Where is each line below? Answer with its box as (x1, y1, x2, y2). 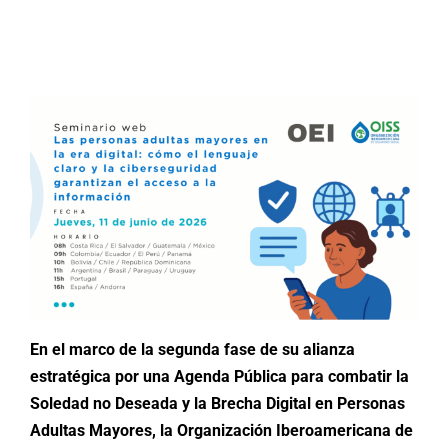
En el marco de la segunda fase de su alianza (30, 339, 355, 359)
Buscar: (32, 38, 105, 64)
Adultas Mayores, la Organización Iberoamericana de (30, 420, 413, 440)
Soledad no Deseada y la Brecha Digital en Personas (30, 393, 405, 413)
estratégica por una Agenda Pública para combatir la (30, 366, 409, 386)
